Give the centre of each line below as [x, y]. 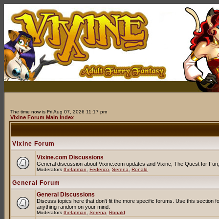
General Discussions [66, 195]
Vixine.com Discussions [70, 157]
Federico [99, 169]
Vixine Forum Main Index [42, 117]
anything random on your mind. [73, 207]
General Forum [36, 183]
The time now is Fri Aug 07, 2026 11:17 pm [59, 112]
